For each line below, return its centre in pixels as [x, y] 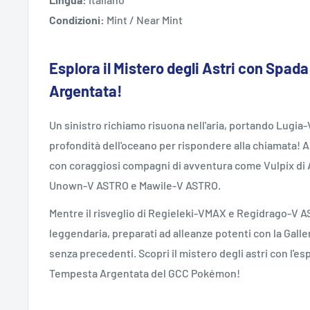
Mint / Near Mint [145, 19]
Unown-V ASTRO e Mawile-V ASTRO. [135, 185]
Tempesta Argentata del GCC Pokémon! [145, 273]
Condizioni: [78, 19]
